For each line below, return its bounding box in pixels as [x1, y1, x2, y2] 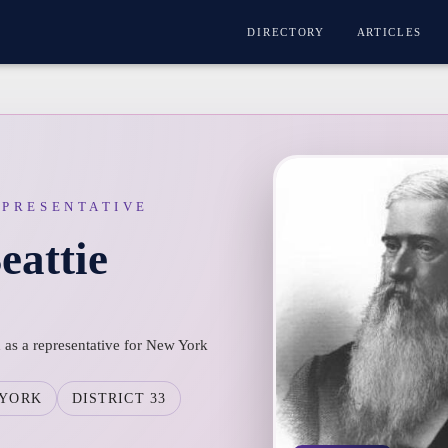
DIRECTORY [247, 26, 325, 38]
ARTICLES [356, 26, 423, 38]
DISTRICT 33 [71, 390, 167, 406]
